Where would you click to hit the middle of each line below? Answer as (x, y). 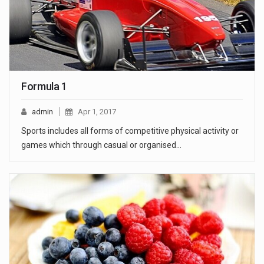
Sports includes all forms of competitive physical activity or (130, 131)
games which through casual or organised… (101, 145)
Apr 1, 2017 (97, 111)
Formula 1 (44, 86)
